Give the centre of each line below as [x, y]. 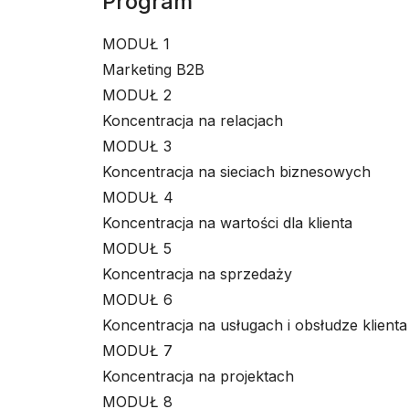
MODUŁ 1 [136, 44]
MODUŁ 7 [137, 351]
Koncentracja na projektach [198, 376]
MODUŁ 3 [137, 146]
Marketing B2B [153, 69]
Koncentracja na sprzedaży [197, 274]
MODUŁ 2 [137, 95]
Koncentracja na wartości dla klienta [227, 223]
